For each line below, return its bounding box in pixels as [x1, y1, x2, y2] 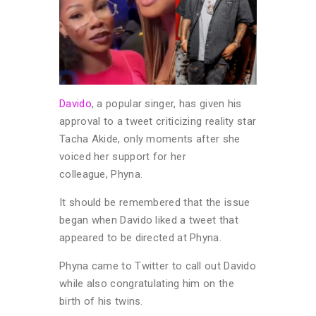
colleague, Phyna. [59, 168, 143, 181]
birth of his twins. [59, 295, 143, 308]
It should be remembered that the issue [59, 196, 250, 209]
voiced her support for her [59, 150, 186, 164]
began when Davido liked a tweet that [59, 214, 238, 227]
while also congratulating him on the [59, 277, 234, 291]
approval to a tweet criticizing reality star [59, 115, 257, 128]
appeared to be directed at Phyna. [59, 231, 221, 245]
